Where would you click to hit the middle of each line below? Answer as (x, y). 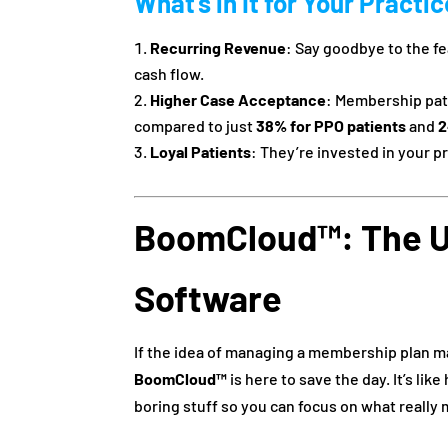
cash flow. (169, 73)
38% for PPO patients (331, 125)
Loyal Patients (201, 151)
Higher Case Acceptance (238, 99)
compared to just (195, 125)
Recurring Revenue (218, 47)
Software (208, 297)
